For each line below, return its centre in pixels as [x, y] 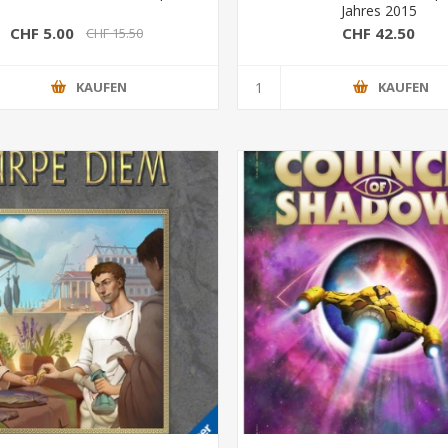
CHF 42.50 [379, 33]
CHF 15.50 [114, 33]
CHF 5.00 [41, 33]
